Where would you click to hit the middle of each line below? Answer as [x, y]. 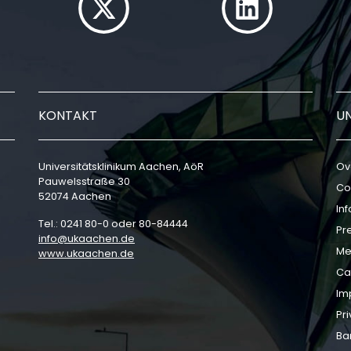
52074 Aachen [75, 196]
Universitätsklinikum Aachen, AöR [121, 166]
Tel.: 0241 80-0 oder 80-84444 [113, 224]
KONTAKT [68, 116]
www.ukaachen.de [86, 253]
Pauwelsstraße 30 [84, 181]
